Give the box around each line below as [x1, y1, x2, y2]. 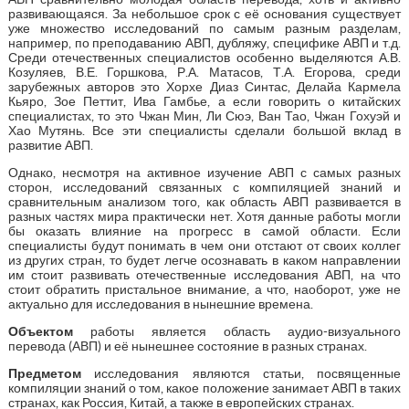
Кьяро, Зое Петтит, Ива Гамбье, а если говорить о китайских [7, 93, 402, 109]
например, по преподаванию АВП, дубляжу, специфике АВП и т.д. [7, 35, 402, 50]
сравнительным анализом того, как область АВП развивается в [7, 194, 402, 209]
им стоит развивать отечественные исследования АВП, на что [7, 267, 402, 282]
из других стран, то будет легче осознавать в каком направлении [7, 252, 402, 267]
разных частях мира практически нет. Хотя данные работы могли [7, 208, 402, 224]
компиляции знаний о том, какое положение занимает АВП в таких [7, 380, 402, 395]
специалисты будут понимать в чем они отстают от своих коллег [7, 237, 402, 253]
